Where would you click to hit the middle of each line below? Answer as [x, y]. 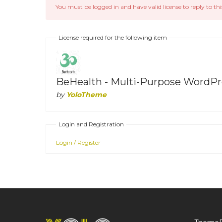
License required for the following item [113, 37]
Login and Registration [91, 124]
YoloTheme [86, 95]
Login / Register [78, 142]
